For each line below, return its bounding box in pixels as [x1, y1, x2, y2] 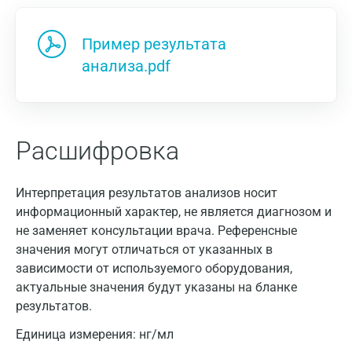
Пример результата [82, 35, 226, 53]
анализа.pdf [82, 57, 170, 75]
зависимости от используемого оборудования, [16, 261, 292, 276]
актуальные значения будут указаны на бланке [16, 280, 297, 295]
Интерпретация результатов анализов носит [16, 185, 277, 200]
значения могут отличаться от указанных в [16, 242, 273, 257]
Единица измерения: [16, 327, 139, 342]
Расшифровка [16, 136, 179, 166]
